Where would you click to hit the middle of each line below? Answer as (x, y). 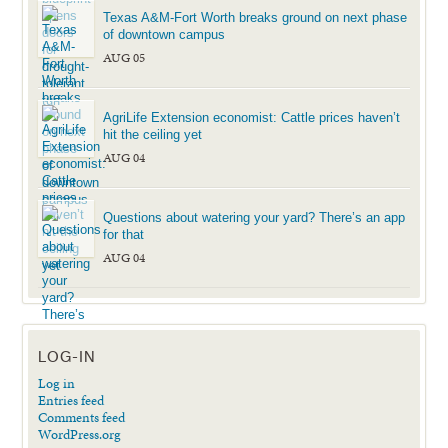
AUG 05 (124, 57)
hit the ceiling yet (153, 134)
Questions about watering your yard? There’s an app (254, 217)
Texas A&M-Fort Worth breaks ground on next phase (255, 17)
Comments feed (82, 416)
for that (124, 234)
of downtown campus (164, 34)
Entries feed (71, 399)
